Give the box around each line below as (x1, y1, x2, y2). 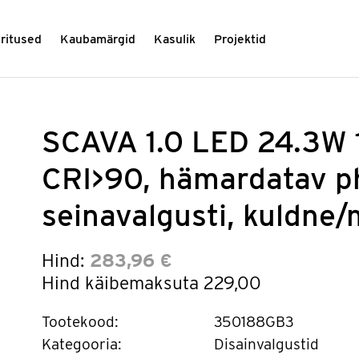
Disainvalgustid (213, 334, 319, 353)
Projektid (214, 31, 267, 47)
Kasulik (154, 31, 196, 47)
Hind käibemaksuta (41, 272, 204, 294)
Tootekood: (41, 313, 119, 331)
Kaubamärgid (60, 31, 136, 47)
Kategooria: (41, 334, 122, 353)
